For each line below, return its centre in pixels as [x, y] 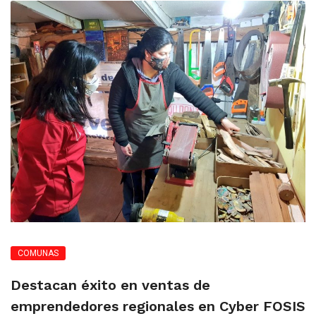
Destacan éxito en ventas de [110, 285]
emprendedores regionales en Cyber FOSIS [158, 306]
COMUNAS [38, 253]
